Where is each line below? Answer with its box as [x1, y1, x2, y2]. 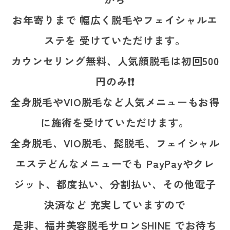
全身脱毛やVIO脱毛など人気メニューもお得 [10, 94, 220, 109]
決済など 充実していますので [44, 197, 186, 212]
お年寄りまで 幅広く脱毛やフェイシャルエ [12, 12, 218, 27]
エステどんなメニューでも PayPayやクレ [15, 156, 215, 171]
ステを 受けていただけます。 [44, 33, 186, 48]
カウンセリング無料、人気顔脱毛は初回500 [11, 53, 219, 68]
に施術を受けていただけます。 [41, 115, 189, 130]
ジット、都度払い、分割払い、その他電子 [14, 177, 216, 191]
